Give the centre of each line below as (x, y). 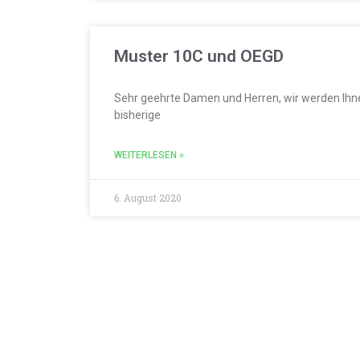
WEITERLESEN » (149, 155)
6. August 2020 (148, 198)
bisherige (137, 115)
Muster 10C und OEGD (199, 56)
